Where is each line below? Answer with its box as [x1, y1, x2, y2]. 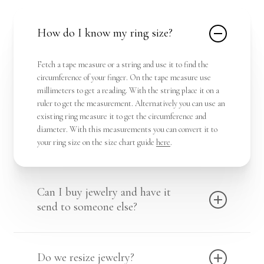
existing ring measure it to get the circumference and [37, 111, 206, 122]
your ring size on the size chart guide [37, 137, 156, 148]
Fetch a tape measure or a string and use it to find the [37, 60, 209, 70]
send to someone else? [37, 200, 137, 214]
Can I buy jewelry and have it [37, 185, 171, 200]
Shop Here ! [186, 246, 225, 257]
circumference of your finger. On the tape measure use [37, 72, 211, 83]
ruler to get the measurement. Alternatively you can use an [37, 98, 225, 109]
